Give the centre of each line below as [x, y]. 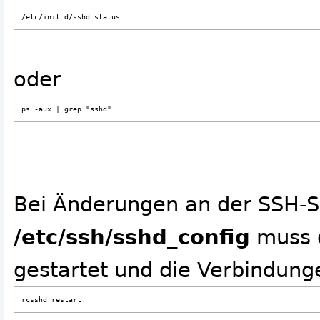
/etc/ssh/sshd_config [132, 237]
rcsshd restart [51, 300]
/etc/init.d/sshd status [71, 17]
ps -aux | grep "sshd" [66, 109]
